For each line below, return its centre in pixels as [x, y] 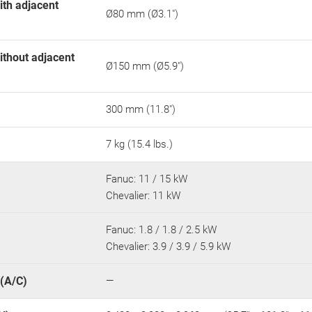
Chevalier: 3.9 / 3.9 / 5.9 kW [170, 246]
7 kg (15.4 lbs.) [139, 144]
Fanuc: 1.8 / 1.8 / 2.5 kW [161, 229]
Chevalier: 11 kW [145, 195]
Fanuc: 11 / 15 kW [147, 179]
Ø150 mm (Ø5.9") [145, 66]
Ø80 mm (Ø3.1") [142, 14]
